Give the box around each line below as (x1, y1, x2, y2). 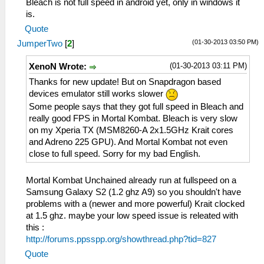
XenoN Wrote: (29, 62, 89, 72)
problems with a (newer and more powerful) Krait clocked (26, 199, 245, 209)
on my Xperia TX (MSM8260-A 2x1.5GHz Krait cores (29, 125, 233, 135)
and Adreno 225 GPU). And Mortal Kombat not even (29, 137, 227, 147)
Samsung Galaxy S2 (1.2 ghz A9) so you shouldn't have (26, 187, 241, 197)
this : (26, 222, 44, 232)
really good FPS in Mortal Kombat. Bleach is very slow (29, 113, 237, 123)
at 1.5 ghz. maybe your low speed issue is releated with (26, 210, 238, 220)
